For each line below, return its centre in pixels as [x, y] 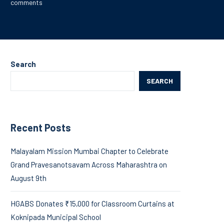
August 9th [28, 178]
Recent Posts [41, 127]
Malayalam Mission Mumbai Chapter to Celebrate [89, 151]
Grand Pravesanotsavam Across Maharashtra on [89, 164]
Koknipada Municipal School [56, 217]
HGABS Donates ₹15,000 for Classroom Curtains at [92, 203]
